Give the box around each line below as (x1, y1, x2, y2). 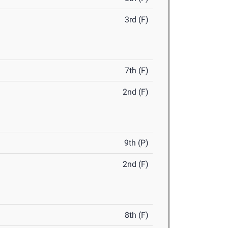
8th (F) (125, 210, 149, 220)
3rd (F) (125, 15, 149, 25)
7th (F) (125, 66, 149, 76)
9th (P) (124, 138, 149, 148)
